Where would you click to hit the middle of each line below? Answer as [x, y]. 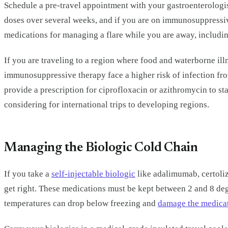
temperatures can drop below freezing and [81, 204]
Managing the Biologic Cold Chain [101, 148]
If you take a [28, 174]
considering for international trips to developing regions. [107, 104]
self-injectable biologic [93, 174]
